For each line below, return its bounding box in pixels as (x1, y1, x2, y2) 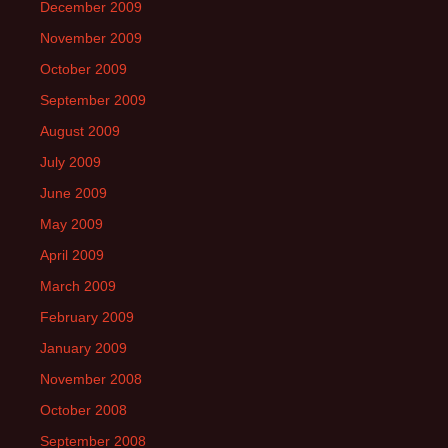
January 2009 (40, 340, 127, 356)
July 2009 (40, 154, 101, 170)
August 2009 (40, 123, 120, 139)
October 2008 (40, 402, 127, 418)
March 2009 (40, 278, 116, 294)
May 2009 (40, 216, 103, 232)
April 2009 (40, 247, 104, 263)
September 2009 (40, 92, 146, 108)
